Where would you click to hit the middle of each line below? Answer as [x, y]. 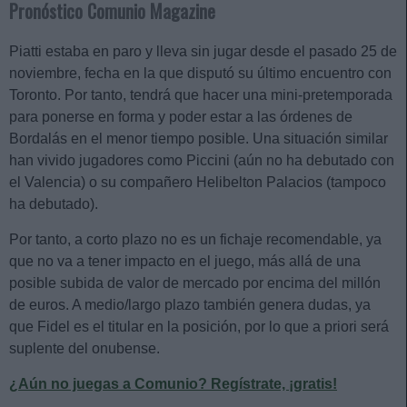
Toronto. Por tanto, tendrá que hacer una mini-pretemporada [201, 95]
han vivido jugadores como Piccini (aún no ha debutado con [202, 161]
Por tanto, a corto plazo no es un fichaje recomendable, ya [195, 240]
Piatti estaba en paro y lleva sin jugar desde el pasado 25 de [203, 52]
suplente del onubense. [86, 349]
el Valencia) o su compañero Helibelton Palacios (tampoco [198, 183]
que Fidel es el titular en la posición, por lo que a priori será [199, 327]
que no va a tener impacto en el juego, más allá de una [185, 262]
